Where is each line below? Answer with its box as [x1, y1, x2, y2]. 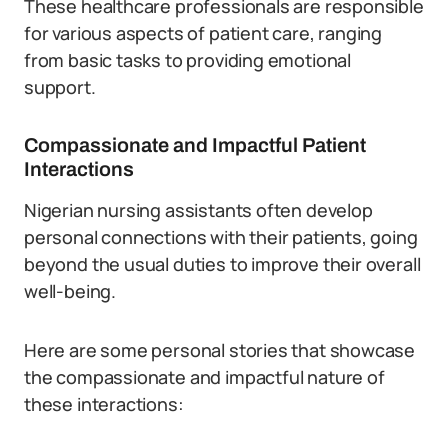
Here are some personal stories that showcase [24, 338, 416, 362]
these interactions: [24, 392, 184, 416]
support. [24, 75, 96, 99]
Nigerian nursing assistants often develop [24, 198, 373, 222]
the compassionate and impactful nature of [24, 365, 385, 389]
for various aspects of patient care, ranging [24, 21, 383, 45]
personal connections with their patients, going [24, 225, 418, 249]
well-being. [24, 279, 117, 303]
